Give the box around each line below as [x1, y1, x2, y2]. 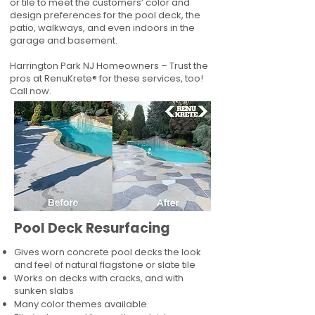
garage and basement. [10, 34, 117, 47]
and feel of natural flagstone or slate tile [14, 258, 195, 271]
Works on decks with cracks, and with [14, 271, 184, 285]
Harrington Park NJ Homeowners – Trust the [10, 59, 208, 72]
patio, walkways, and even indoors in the [10, 21, 195, 34]
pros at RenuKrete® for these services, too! [10, 72, 203, 85]
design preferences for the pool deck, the [10, 8, 200, 22]
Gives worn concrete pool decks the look [14, 245, 201, 259]
